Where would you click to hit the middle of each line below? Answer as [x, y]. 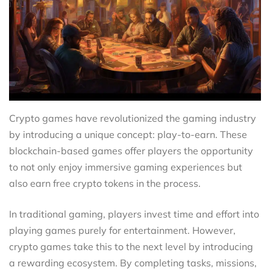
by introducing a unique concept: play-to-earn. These [128, 134]
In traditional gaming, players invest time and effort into [134, 214]
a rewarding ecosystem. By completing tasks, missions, [133, 262]
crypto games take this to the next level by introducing [131, 246]
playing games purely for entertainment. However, [122, 230]
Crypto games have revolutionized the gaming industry [133, 118]
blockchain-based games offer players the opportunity [131, 150]
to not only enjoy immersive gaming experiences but [126, 167]
